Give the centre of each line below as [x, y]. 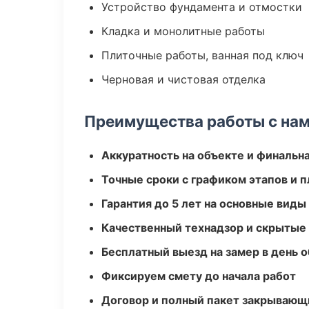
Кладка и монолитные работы [183, 31]
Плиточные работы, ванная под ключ [202, 55]
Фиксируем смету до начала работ [199, 276]
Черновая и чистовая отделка [183, 79]
